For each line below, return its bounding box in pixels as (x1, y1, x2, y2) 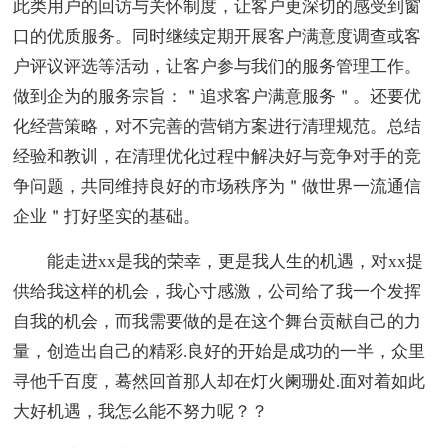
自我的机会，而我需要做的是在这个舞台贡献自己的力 (13, 312, 422, 332)
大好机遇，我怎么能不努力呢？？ (13, 402, 269, 422)
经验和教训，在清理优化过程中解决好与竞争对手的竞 (13, 147, 422, 167)
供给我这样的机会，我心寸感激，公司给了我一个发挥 (13, 282, 422, 302)
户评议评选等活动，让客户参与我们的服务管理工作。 (13, 57, 422, 77)
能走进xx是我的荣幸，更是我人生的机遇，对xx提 (13, 252, 424, 272)
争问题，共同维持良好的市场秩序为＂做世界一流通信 (13, 177, 422, 197)
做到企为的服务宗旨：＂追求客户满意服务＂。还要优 (13, 87, 422, 107)
